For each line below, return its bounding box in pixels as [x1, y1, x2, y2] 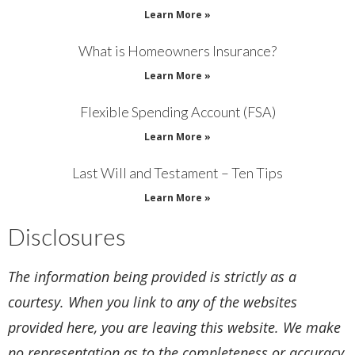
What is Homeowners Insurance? [78, 42, 277, 60]
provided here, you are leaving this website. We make [8, 318, 341, 338]
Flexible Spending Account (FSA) [79, 103, 276, 121]
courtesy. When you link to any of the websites [8, 292, 297, 312]
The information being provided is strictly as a [8, 267, 296, 287]
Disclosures [8, 222, 126, 251]
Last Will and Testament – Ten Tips [72, 164, 283, 182]
